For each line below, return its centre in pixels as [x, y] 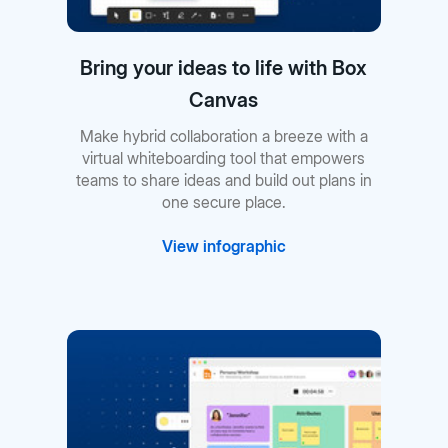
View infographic [223, 246]
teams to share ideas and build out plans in [223, 180]
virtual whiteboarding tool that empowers [224, 158]
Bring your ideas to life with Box [224, 68]
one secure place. [223, 202]
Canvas [224, 100]
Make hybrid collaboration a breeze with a [223, 136]
